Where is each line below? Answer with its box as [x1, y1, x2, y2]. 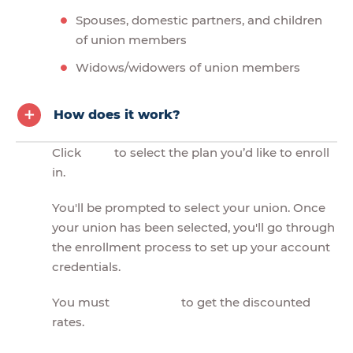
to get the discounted [178, 294, 310, 310]
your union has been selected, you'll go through [52, 219, 335, 235]
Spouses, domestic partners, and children [76, 12, 322, 28]
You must [52, 294, 113, 310]
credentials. [52, 258, 124, 274]
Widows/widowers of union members [76, 59, 300, 75]
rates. [52, 314, 84, 329]
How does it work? [54, 106, 180, 122]
